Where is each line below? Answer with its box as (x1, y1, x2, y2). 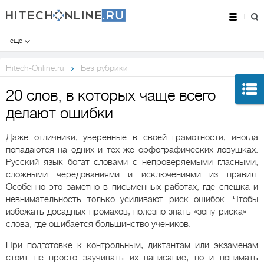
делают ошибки (6, 104, 113, 122)
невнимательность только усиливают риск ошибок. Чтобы (6, 193, 258, 204)
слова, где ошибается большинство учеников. (6, 218, 191, 229)
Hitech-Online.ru (6, 62, 64, 72)
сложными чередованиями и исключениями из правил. (6, 169, 258, 180)
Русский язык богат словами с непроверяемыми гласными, (6, 156, 258, 167)
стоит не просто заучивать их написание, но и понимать (6, 252, 258, 263)
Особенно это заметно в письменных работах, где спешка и (6, 181, 258, 192)
